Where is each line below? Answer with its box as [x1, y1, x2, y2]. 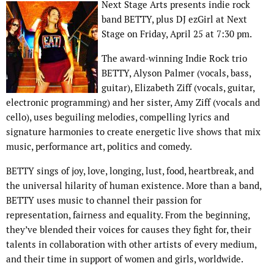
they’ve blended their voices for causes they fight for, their [6, 224, 251, 236]
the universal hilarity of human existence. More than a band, [6, 180, 261, 192]
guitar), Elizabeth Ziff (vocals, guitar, [102, 82, 254, 94]
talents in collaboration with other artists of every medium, [6, 239, 256, 251]
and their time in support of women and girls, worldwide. [6, 253, 243, 265]
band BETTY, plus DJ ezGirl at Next [102, 13, 247, 26]
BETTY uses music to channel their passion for [6, 194, 202, 207]
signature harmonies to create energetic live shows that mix [6, 126, 261, 138]
